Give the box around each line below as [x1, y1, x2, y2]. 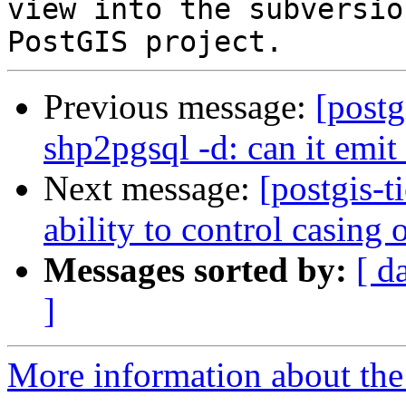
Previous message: [43, 87, 315, 127]
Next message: [43, 169, 259, 208]
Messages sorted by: [43, 250, 347, 290]
